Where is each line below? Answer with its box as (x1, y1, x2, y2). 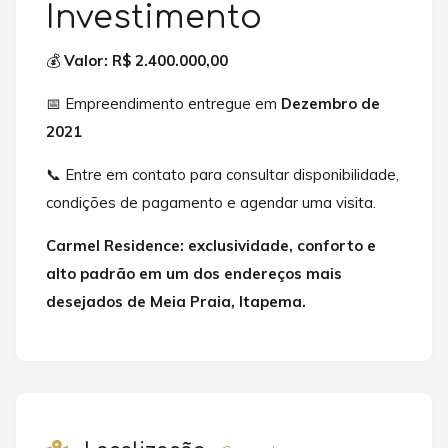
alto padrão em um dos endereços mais (46, 264, 342, 284)
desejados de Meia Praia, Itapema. (46, 292, 306, 312)
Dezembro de (281, 94, 380, 114)
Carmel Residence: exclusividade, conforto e (46, 236, 376, 256)
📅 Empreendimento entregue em (46, 94, 281, 114)
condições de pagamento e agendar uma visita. (46, 193, 376, 213)
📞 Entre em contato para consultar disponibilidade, (46, 165, 399, 185)
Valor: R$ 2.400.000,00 (64, 51, 228, 71)
